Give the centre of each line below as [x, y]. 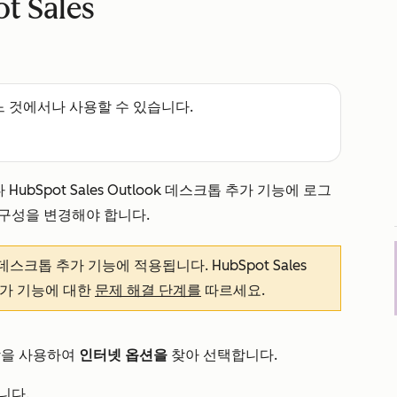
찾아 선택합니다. [222, 355]
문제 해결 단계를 [148, 290]
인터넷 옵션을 [123, 355]
